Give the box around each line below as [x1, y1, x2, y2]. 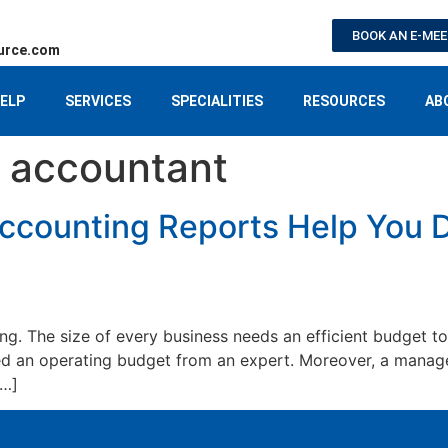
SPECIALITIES [171, 93, 263, 109]
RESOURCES [303, 93, 385, 109]
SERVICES [65, 93, 131, 109]
